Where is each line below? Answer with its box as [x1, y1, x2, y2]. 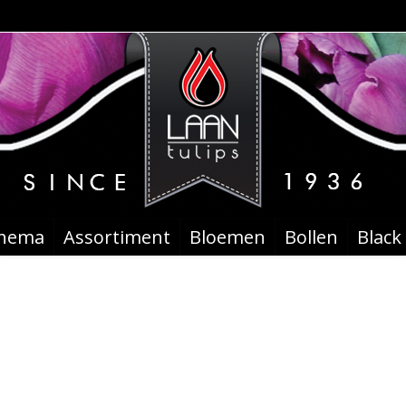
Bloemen [188, 225, 266, 249]
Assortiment [63, 225, 170, 249]
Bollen [284, 225, 338, 249]
